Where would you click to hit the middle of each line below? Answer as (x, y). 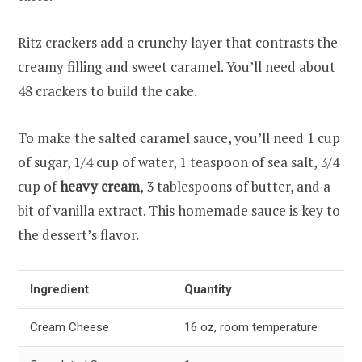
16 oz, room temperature (251, 327)
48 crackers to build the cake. (107, 90)
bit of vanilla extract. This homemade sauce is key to (179, 210)
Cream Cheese (69, 327)
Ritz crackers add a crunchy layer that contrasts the (178, 42)
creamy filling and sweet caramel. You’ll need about (177, 66)
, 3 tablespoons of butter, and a (235, 186)
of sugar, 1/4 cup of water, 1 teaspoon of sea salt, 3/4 (179, 162)
